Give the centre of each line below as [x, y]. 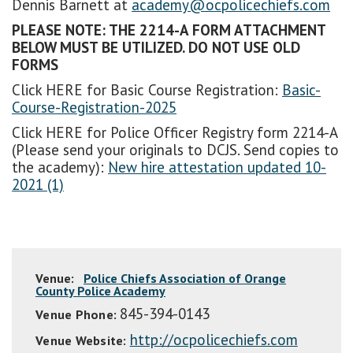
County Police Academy [100, 290]
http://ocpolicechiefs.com [214, 339]
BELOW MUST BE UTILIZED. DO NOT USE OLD [156, 47]
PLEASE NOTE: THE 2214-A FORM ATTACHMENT [169, 30]
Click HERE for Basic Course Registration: [147, 89]
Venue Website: [81, 340]
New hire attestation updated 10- [217, 167]
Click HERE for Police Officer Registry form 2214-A [175, 132]
